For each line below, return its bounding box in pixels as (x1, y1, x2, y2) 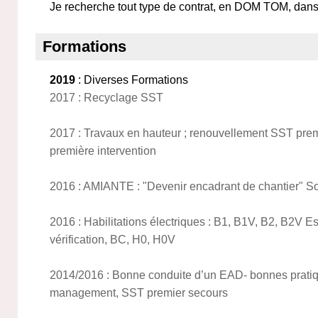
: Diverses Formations (75, 74, 188, 86)
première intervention (50, 145, 156, 157)
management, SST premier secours (50, 287, 228, 299)
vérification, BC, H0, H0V (50, 234, 175, 246)
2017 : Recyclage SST (50, 92, 163, 104)
